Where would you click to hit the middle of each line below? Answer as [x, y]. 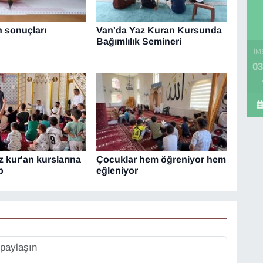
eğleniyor [117, 171]
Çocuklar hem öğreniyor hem [161, 160]
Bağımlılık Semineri [139, 41]
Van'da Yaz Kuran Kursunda [159, 30]
